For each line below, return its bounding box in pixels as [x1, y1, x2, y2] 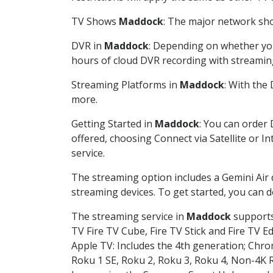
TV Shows [71, 14, 119, 28]
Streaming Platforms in [71, 77, 180, 91]
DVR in [71, 38, 104, 52]
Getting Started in [71, 116, 155, 130]
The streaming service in [71, 209, 186, 223]
